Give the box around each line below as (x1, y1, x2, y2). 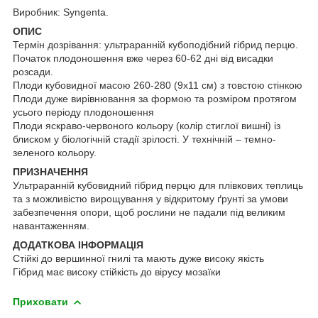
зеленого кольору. (13, 146, 97, 158)
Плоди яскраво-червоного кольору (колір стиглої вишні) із (13, 119, 280, 131)
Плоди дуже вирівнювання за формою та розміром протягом (13, 92, 297, 104)
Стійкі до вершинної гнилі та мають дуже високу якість (13, 252, 264, 264)
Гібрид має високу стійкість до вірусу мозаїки (13, 265, 221, 278)
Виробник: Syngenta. (13, 6, 109, 18)
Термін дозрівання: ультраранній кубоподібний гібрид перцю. (13, 38, 298, 50)
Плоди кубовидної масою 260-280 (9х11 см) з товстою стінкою (13, 79, 302, 91)
